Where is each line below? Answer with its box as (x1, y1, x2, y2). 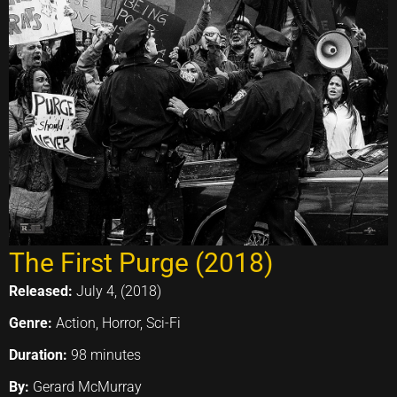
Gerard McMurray (33, 378, 142, 395)
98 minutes (71, 346, 141, 363)
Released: (9, 283, 76, 300)
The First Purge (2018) (9, 247, 273, 278)
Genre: (9, 315, 56, 331)
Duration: (9, 346, 71, 363)
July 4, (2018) (76, 283, 161, 300)
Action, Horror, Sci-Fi (56, 315, 181, 331)
